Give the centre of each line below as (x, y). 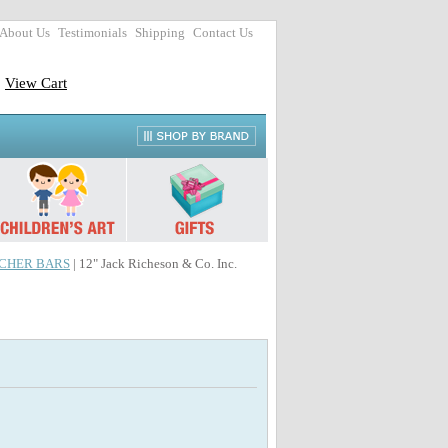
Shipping (160, 33)
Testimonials (92, 33)
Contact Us (223, 33)
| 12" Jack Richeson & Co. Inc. (153, 264)
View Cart (36, 82)
